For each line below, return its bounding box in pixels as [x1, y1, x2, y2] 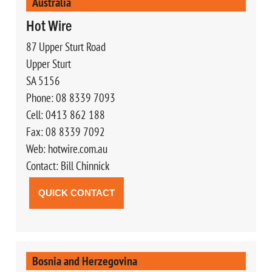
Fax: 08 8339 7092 [25, 124, 105, 139]
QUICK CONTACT [38, 187, 115, 198]
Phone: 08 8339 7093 [25, 90, 115, 105]
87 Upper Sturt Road [25, 39, 106, 54]
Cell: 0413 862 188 [25, 107, 105, 122]
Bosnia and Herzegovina [32, 253, 137, 268]
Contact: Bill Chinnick [25, 158, 109, 173]
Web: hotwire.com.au [25, 141, 107, 156]
